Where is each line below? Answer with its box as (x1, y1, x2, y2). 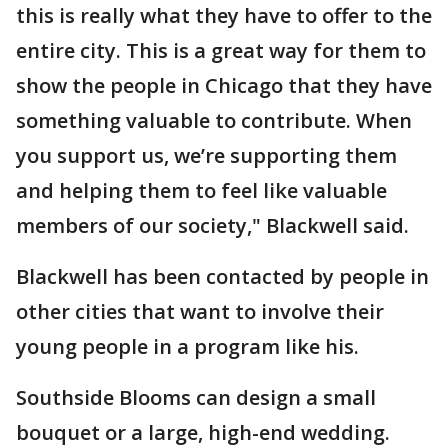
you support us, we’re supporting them (16, 142, 397, 169)
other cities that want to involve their (16, 298, 384, 325)
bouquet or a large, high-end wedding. (16, 419, 390, 446)
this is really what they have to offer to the (16, 2, 432, 29)
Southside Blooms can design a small (16, 384, 376, 411)
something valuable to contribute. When (16, 107, 412, 134)
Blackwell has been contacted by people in (16, 263, 429, 290)
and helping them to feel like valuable (16, 177, 387, 204)
